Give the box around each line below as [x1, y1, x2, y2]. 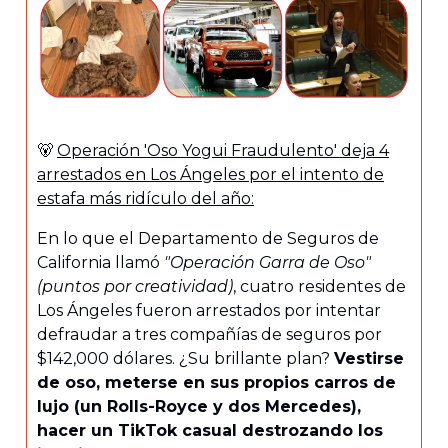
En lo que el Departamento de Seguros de [37, 229, 379, 249]
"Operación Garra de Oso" [164, 253, 371, 273]
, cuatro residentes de [233, 277, 406, 297]
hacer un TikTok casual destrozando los [37, 421, 383, 441]
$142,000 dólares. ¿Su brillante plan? [37, 349, 334, 369]
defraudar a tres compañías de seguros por [37, 325, 382, 345]
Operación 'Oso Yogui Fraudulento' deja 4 [57, 141, 389, 161]
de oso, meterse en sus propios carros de [37, 373, 396, 393]
